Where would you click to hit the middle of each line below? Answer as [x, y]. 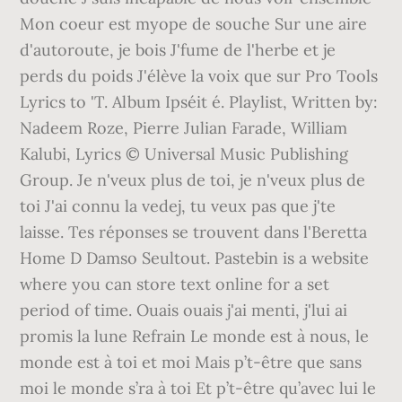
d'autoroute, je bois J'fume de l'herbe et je [178, 50]
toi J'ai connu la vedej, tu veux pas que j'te [178, 206]
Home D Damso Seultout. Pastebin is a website [195, 258]
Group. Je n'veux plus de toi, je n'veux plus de [193, 180]
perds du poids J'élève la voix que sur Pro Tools [199, 76]
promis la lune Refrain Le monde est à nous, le [195, 336]
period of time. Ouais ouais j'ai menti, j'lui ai [184, 310]
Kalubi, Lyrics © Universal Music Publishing [184, 154]
